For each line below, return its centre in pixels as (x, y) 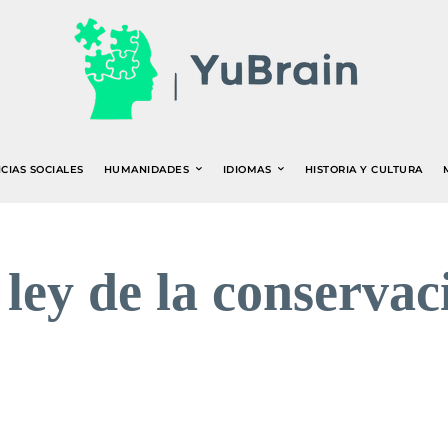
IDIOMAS (247, 169)
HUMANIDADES (146, 169)
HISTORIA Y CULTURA (363, 169)
